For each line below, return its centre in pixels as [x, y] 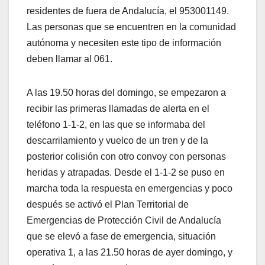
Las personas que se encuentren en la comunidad [131, 27]
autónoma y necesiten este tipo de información [124, 43]
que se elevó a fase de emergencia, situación [121, 236]
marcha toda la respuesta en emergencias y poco [130, 188]
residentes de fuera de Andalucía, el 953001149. [128, 11]
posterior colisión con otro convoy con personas [126, 156]
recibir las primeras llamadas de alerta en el [118, 108]
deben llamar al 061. [70, 59]
